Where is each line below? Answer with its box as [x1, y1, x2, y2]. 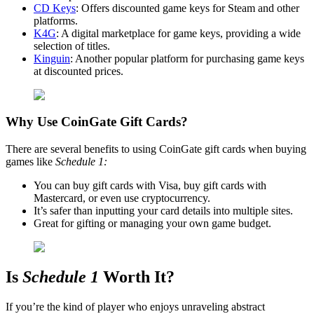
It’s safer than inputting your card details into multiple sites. [34, 204, 293, 217]
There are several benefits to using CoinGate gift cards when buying [6, 142, 306, 155]
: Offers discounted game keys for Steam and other [76, 1, 299, 14]
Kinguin [34, 52, 70, 64]
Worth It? [99, 267, 175, 286]
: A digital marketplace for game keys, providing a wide [56, 27, 301, 39]
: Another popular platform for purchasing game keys [70, 52, 304, 64]
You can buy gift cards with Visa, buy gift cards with [34, 179, 266, 191]
